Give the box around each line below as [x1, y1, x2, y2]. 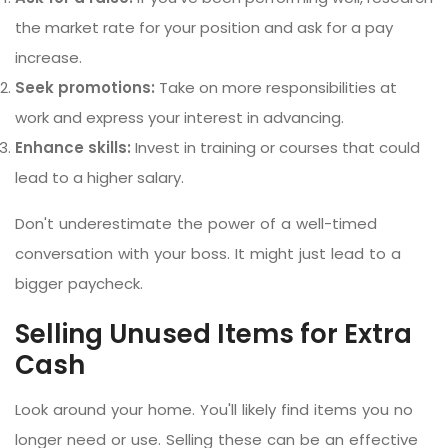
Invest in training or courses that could [131, 136, 420, 158]
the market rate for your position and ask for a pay [15, 16, 393, 38]
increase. [15, 46, 82, 68]
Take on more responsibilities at [155, 76, 397, 98]
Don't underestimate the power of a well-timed [15, 212, 377, 234]
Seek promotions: [15, 76, 155, 98]
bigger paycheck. [15, 272, 143, 294]
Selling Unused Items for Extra [15, 315, 412, 352]
